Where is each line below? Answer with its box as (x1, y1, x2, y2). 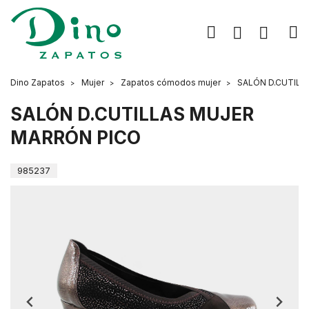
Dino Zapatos (10, 77, 65, 88)
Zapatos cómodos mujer (121, 77, 221, 88)
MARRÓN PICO (10, 127, 141, 148)
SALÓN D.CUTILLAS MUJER (10, 103, 254, 125)
